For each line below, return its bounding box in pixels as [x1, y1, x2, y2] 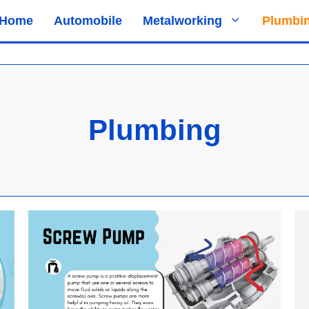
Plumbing [88, 114, 221, 146]
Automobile [54, 14, 122, 28]
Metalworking [143, 14, 222, 28]
